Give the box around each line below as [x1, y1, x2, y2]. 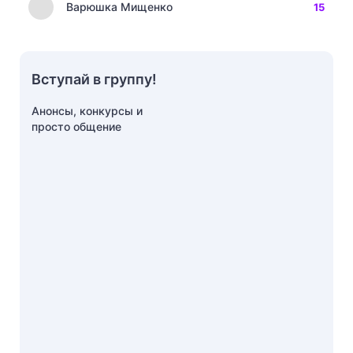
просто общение [32, 120, 121, 134]
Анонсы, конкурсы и [32, 104, 143, 118]
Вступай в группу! [32, 71, 157, 88]
